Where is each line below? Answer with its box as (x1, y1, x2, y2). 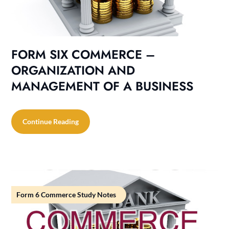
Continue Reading (22, 117, 79, 126)
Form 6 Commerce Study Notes (16, 190, 117, 199)
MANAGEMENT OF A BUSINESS (11, 77, 194, 95)
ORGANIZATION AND (11, 61, 135, 79)
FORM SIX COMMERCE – (11, 45, 155, 63)
